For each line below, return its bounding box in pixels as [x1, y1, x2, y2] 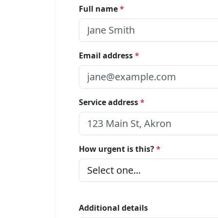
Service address [79, 97, 140, 108]
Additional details [79, 202, 148, 213]
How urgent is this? [79, 144, 156, 154]
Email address [79, 50, 135, 61]
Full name [79, 3, 120, 14]
